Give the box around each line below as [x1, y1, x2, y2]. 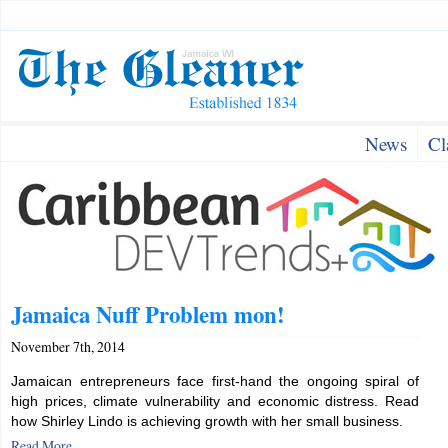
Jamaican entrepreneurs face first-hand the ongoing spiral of [11, 373, 419, 389]
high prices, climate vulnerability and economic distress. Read [11, 393, 419, 409]
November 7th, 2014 [11, 337, 125, 356]
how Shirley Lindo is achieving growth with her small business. [11, 413, 403, 429]
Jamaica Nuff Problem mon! [11, 297, 285, 331]
